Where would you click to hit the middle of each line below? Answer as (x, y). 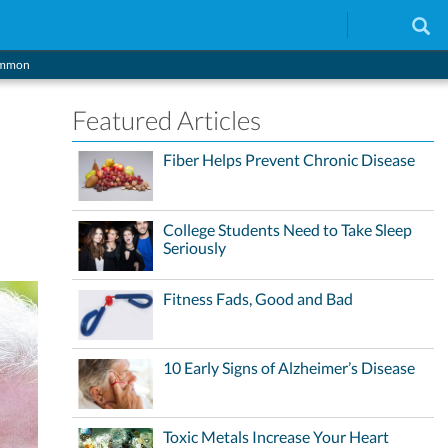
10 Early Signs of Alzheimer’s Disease (289, 367)
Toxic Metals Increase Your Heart (276, 436)
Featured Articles (167, 120)
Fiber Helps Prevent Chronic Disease (289, 159)
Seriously (195, 247)
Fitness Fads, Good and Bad (258, 298)
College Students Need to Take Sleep (288, 229)
